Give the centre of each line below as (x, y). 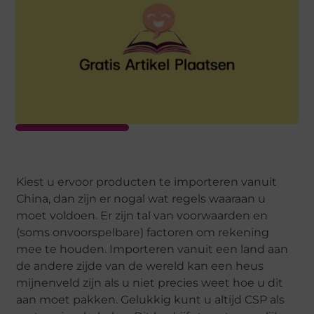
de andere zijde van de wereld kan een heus (140, 266)
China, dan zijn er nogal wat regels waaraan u (141, 199)
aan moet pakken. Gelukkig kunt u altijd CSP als (151, 300)
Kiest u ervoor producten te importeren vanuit (147, 182)
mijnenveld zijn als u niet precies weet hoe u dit (150, 283)
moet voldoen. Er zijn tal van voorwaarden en (142, 216)
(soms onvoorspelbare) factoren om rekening (143, 233)
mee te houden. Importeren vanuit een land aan (152, 250)
